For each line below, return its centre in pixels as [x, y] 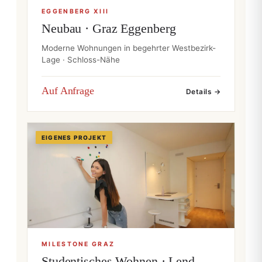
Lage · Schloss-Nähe [81, 60]
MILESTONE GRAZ [78, 244]
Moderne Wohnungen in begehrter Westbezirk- [129, 48]
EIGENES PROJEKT [74, 137]
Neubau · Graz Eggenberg [109, 28]
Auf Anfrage [68, 91]
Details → [203, 92]
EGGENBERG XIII [75, 11]
